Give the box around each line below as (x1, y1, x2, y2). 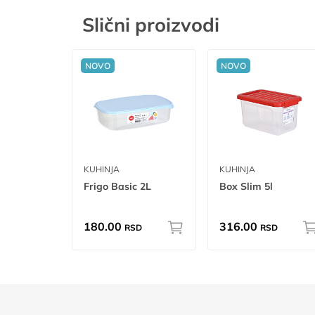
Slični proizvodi (82, 13, 219, 37)
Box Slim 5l (219, 180, 273, 193)
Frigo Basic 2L (84, 180, 151, 193)
